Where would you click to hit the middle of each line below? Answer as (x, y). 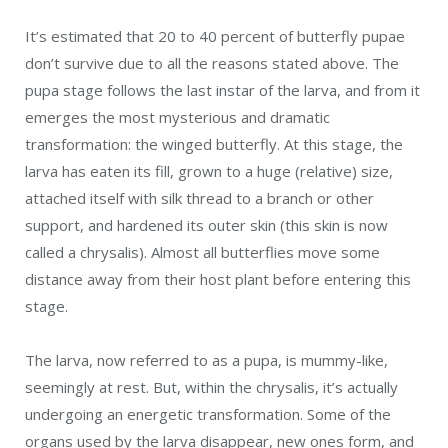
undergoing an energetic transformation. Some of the (208, 414)
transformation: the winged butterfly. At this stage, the (214, 144)
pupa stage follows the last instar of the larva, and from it (222, 90)
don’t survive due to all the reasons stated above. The (212, 63)
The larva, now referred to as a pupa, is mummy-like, (206, 360)
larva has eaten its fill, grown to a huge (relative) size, (209, 171)
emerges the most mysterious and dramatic (177, 117)
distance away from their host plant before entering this (218, 279)
